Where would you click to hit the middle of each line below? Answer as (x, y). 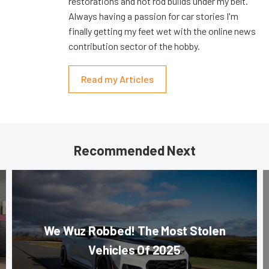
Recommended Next (134, 150)
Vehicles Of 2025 (134, 250)
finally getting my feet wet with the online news (162, 31)
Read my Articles (117, 79)
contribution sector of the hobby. (134, 46)
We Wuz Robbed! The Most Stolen (134, 231)
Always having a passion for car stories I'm (153, 16)
